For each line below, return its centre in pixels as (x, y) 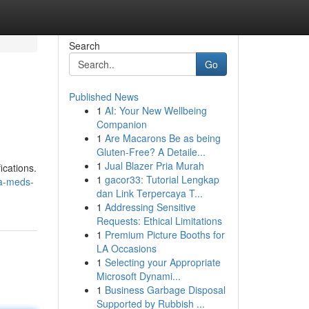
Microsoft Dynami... (138, 276)
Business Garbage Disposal (165, 290)
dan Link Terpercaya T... (149, 193)
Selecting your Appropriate (162, 262)
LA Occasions (126, 248)
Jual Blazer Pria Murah (154, 166)
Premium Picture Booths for (165, 235)
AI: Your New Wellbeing (156, 110)
